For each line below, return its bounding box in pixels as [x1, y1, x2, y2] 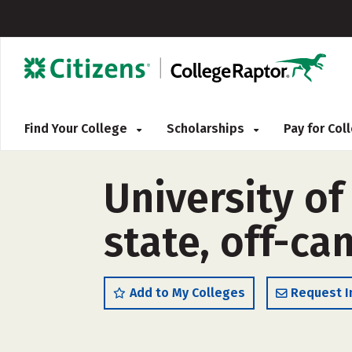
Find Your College [24, 121, 130, 136]
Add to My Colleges [130, 285, 245, 300]
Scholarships [167, 121, 247, 136]
